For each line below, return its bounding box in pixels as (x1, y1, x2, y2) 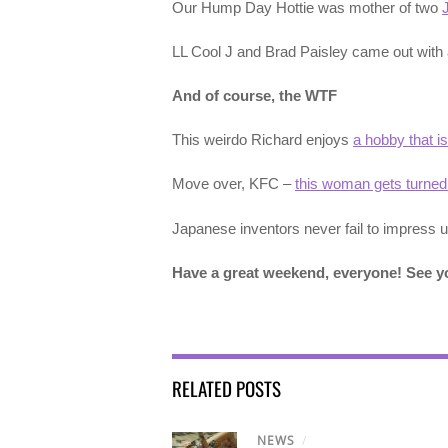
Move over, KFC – (172, 175, 295, 193)
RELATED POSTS (172, 374, 281, 403)
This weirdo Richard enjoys (172, 131, 353, 149)
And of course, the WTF (172, 87, 337, 105)
